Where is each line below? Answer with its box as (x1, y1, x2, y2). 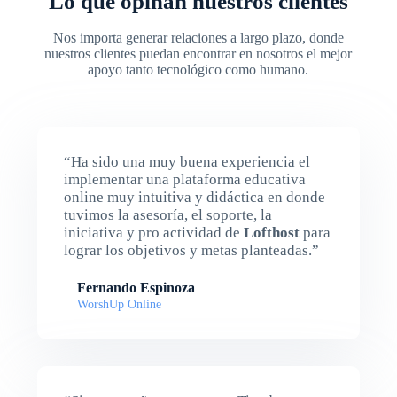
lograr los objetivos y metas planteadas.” (63, 242, 319, 260)
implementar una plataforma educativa (63, 171, 306, 189)
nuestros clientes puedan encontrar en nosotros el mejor (44, 46, 353, 62)
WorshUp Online (76, 298, 161, 312)
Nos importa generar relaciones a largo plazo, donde (52, 30, 344, 46)
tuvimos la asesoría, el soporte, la (63, 206, 272, 224)
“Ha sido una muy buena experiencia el (63, 153, 310, 171)
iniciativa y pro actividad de (63, 224, 244, 242)
